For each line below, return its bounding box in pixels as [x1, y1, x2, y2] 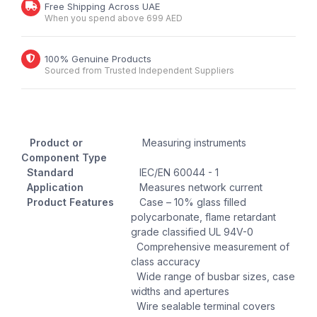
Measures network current [131, 181, 263, 194]
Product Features [21, 196, 114, 209]
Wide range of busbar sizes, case [131, 270, 295, 283]
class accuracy [131, 255, 200, 268]
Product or [21, 137, 83, 149]
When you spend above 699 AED [45, 13, 183, 24]
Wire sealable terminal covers [131, 300, 275, 313]
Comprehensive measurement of [131, 241, 289, 253]
